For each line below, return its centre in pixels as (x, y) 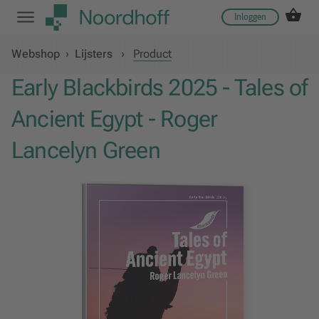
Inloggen (250, 17)
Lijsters (94, 54)
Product (152, 54)
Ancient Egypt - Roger (115, 119)
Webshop (36, 54)
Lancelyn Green (86, 151)
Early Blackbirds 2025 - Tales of (159, 88)
